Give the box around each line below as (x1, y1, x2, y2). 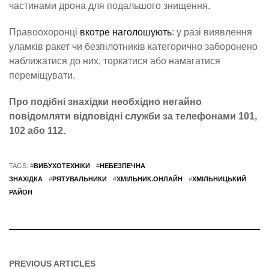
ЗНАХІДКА (9, 175, 43, 183)
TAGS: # (9, 162, 34, 170)
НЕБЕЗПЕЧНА (100, 162, 145, 170)
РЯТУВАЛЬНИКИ (52, 175, 107, 183)
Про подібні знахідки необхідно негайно (9, 97, 202, 107)
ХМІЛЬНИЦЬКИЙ (192, 175, 246, 183)
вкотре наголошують (80, 27, 172, 38)
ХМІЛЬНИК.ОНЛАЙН (116, 175, 183, 183)
